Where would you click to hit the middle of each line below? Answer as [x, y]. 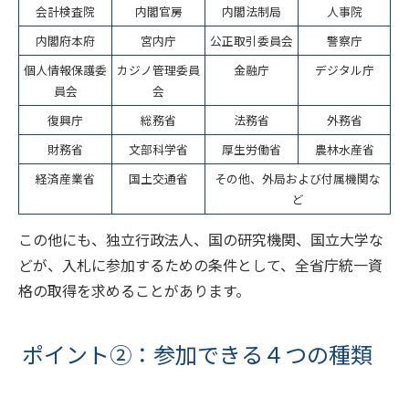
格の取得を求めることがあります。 [134, 290]
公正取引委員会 [252, 41]
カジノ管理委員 [158, 70]
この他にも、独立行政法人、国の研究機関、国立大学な [201, 239]
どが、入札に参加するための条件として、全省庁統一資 [200, 264]
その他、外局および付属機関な [298, 179]
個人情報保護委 [65, 70]
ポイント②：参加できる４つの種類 [197, 353]
